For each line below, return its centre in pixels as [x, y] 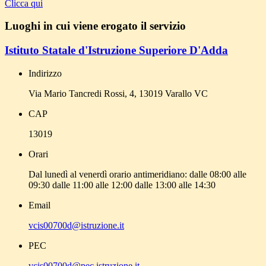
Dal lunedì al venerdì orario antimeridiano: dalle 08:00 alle [137, 174]
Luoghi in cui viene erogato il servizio [95, 26]
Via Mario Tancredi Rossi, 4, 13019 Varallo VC [118, 93]
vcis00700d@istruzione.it [76, 225]
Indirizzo [45, 73]
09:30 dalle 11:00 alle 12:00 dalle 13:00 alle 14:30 [122, 185]
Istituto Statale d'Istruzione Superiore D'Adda [116, 50]
